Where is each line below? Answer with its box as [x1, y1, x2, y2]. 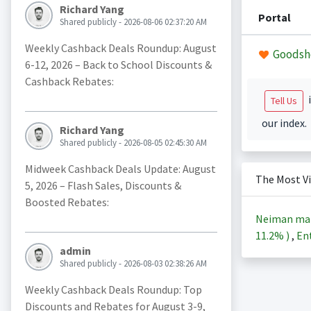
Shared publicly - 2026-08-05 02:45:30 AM [59, 137, 207, 149]
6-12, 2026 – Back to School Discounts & [24, 58, 212, 72]
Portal [258, 10, 291, 24]
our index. [261, 116, 307, 130]
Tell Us [270, 94, 297, 107]
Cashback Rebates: [24, 74, 114, 89]
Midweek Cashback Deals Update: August [24, 162, 216, 176]
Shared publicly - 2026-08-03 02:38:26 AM [59, 258, 207, 270]
